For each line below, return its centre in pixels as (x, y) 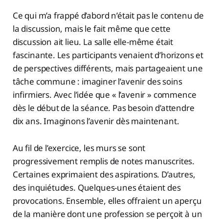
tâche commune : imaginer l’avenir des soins (97, 82)
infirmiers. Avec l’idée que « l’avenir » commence (104, 95)
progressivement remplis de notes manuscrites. (104, 161)
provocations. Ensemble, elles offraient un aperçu (107, 201)
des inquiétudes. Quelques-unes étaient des (97, 188)
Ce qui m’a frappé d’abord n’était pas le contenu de (108, 16)
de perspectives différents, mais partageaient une (108, 68)
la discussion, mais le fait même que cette (91, 29)
